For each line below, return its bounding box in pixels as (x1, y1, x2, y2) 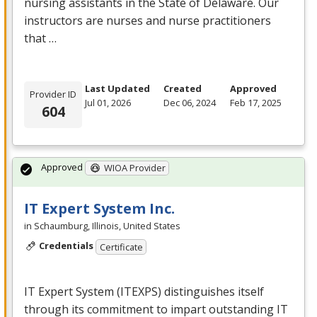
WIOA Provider (103, 161, 166, 175)
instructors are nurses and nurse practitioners (24, 13, 271, 29)
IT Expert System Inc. (24, 199, 175, 219)
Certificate (99, 240, 143, 253)
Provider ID (30, 88, 76, 101)
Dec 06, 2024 (163, 96, 217, 110)
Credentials (38, 239, 93, 253)
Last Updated (84, 82, 150, 96)
